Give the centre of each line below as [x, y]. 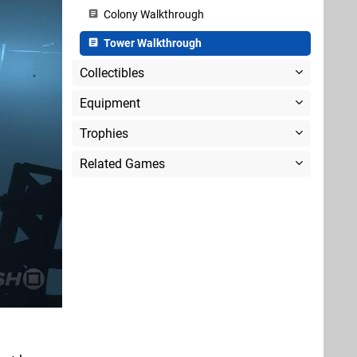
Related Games [122, 164]
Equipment [110, 103]
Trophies [104, 133]
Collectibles [112, 73]
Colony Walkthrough [153, 15]
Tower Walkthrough [151, 43]
